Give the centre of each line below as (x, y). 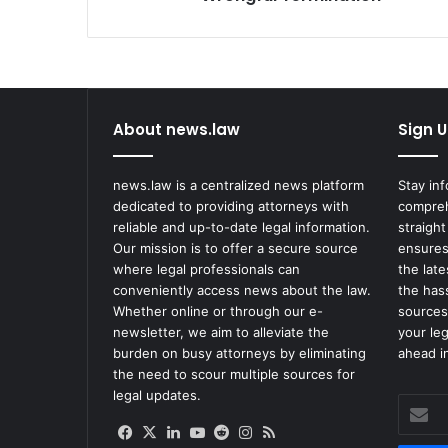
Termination (153, 11)
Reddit (255, 432)
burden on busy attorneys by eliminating (239, 353)
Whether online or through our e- (218, 311)
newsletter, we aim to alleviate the (221, 332)
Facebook (170, 432)
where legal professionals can (206, 269)
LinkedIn (214, 432)
